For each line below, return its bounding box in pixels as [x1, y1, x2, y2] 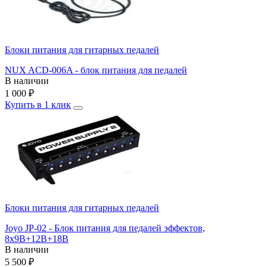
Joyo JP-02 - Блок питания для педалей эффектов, [5, 223, 205, 234]
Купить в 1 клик [5, 100, 71, 110]
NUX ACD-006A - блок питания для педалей [5, 65, 187, 76]
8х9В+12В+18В [5, 234, 69, 244]
